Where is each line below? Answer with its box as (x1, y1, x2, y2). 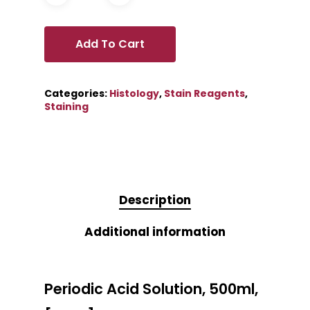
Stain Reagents (164, 86, 245, 101)
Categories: (44, 86, 109, 101)
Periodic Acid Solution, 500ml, (44, 279, 258, 300)
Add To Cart (75, 36, 145, 53)
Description (119, 192, 191, 209)
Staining (44, 100, 89, 114)
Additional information (84, 224, 226, 241)
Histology (109, 86, 159, 101)
